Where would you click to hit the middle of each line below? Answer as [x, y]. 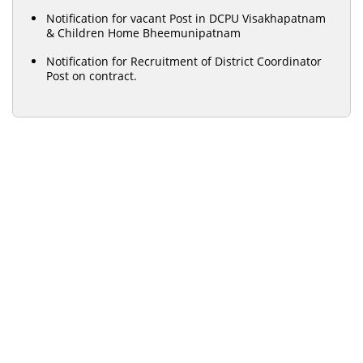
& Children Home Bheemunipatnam [144, 33]
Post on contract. [92, 76]
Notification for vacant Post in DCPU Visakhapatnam [186, 18]
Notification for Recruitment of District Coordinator [184, 61]
